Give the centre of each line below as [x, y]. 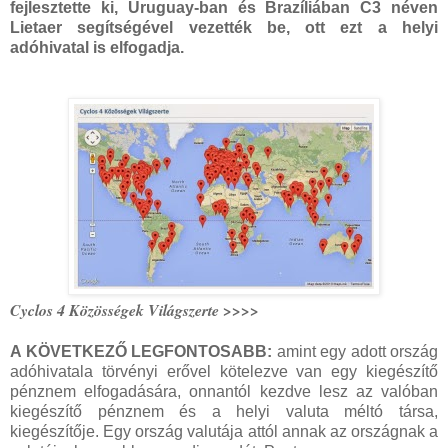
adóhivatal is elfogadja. [97, 48]
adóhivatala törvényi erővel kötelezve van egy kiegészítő [224, 372]
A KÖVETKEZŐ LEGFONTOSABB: [141, 352]
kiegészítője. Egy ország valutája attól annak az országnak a [224, 432]
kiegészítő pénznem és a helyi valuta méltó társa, [224, 412]
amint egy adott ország [355, 352]
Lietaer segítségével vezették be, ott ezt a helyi [224, 28]
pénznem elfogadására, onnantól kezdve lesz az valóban [224, 392]
